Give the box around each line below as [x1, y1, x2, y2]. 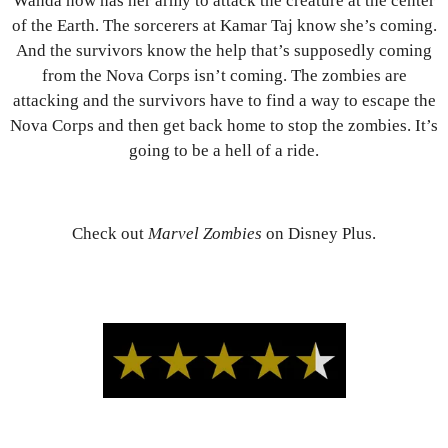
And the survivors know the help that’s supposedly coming [16, 40, 432, 60]
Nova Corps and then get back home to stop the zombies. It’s [10, 115, 438, 135]
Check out [72, 224, 148, 244]
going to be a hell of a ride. [129, 140, 319, 160]
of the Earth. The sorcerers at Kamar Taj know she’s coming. [11, 15, 437, 35]
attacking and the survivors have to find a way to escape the [12, 90, 436, 110]
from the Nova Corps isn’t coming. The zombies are [41, 65, 407, 85]
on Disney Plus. [262, 224, 376, 244]
